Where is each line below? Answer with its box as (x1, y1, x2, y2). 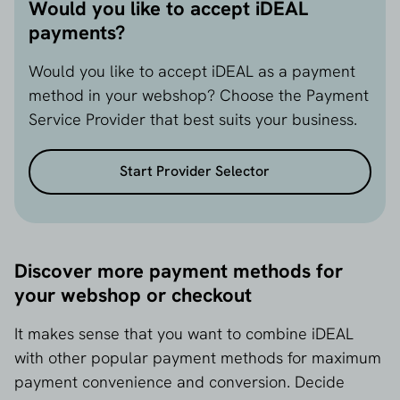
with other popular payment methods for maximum (14, 346, 381, 368)
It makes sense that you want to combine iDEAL (14, 322, 354, 344)
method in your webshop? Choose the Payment (29, 84, 369, 105)
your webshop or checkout (14, 281, 252, 308)
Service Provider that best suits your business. (29, 108, 357, 129)
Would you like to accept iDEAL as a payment (29, 60, 355, 81)
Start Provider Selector (120, 162, 270, 181)
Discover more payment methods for (14, 257, 343, 284)
